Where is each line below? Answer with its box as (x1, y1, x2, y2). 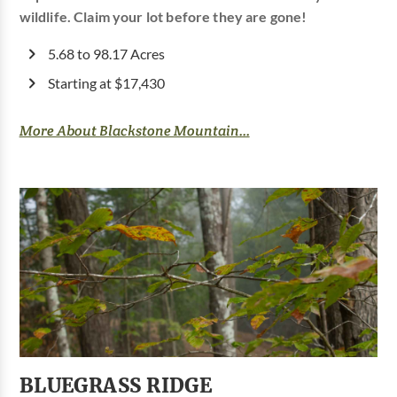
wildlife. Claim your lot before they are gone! (19, 8, 307, 25)
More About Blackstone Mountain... (19, 121, 250, 140)
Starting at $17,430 (47, 74, 165, 91)
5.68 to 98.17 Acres (47, 45, 165, 62)
